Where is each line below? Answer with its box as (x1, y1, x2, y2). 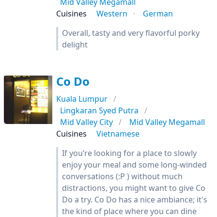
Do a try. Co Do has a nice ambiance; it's (62, 194, 207, 205)
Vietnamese (96, 128, 139, 139)
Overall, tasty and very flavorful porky (62, 28, 200, 38)
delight (62, 39, 88, 50)
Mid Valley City (60, 117, 113, 127)
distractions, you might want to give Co (62, 183, 205, 193)
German (143, 8, 173, 19)
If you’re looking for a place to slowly (62, 148, 197, 158)
